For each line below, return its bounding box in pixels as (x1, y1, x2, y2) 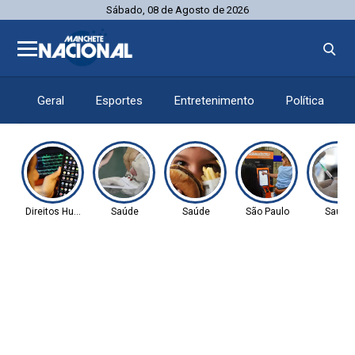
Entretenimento (174, 94, 255, 108)
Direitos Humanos (25, 206, 105, 217)
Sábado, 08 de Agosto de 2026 (106, 4, 249, 16)
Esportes (96, 94, 143, 108)
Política (286, 94, 325, 108)
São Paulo (245, 206, 289, 217)
